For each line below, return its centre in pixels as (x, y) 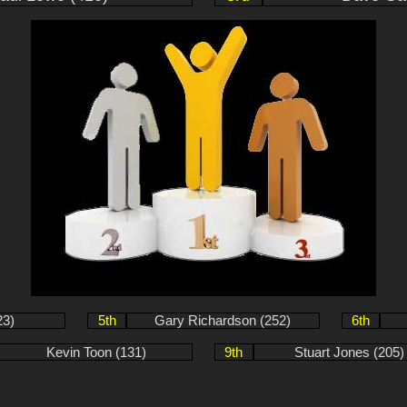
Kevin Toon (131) (96, 352)
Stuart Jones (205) (350, 352)
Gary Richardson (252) (223, 321)
